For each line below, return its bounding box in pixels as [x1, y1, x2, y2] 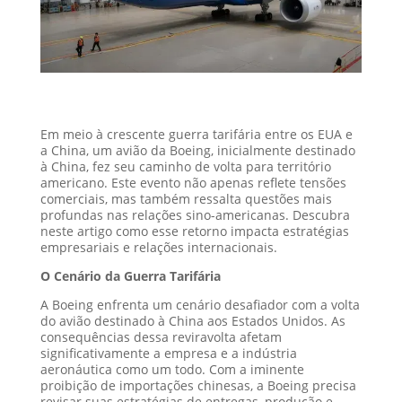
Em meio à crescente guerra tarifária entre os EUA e [39, 125, 353, 143]
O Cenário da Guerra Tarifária [39, 267, 221, 284]
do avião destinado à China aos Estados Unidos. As [39, 311, 345, 329]
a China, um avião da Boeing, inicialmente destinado [39, 141, 355, 159]
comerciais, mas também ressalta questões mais [39, 189, 332, 207]
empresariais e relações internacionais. [39, 238, 277, 256]
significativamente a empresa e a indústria [39, 344, 297, 362]
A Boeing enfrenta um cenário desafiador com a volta [39, 295, 360, 313]
